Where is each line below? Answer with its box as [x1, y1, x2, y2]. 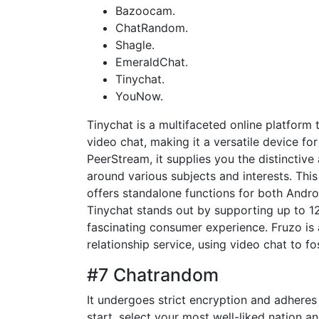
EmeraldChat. [115, 54, 188, 69]
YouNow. [115, 88, 163, 103]
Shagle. [115, 37, 155, 52]
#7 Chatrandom [87, 263, 219, 286]
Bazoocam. [115, 3, 175, 18]
